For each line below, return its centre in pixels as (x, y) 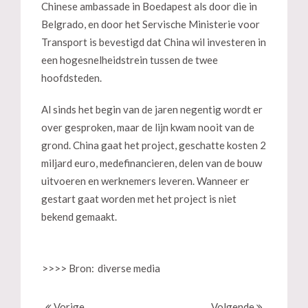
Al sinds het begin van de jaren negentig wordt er (152, 109)
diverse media (128, 268)
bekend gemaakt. (80, 217)
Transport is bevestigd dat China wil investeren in (154, 42)
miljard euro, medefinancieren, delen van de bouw (152, 163)
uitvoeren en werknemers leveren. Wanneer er (145, 181)
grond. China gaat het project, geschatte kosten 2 (154, 145)
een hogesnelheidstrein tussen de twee (130, 60)
